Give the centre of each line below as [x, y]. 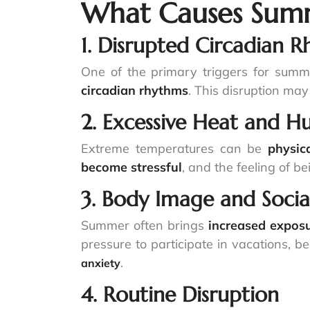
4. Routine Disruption [180, 295]
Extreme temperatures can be [175, 149]
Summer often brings [145, 226]
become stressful [131, 167]
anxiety [101, 263]
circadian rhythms [135, 91]
